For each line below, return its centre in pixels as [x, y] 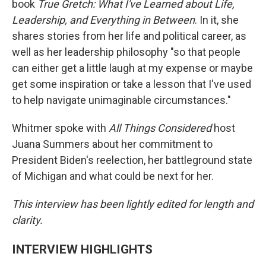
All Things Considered [160, 128]
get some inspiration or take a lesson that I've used [132, 84]
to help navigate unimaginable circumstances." [121, 100]
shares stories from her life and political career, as [129, 36]
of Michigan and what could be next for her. [113, 176]
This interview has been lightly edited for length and [133, 204]
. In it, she [217, 20]
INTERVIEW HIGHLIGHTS [82, 249]
